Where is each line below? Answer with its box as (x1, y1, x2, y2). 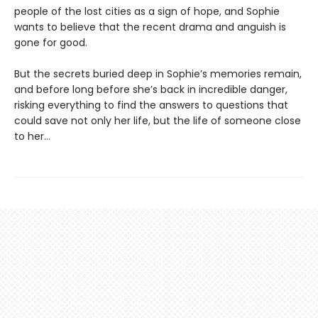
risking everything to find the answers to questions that (14, 98, 288, 112)
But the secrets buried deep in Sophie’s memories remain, (14, 67, 302, 81)
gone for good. (14, 35, 87, 50)
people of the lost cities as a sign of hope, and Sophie (14, 4, 280, 18)
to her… (14, 129, 50, 143)
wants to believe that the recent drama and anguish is (14, 20, 286, 34)
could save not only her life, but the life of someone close (14, 114, 301, 128)
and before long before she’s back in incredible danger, (14, 82, 287, 97)
